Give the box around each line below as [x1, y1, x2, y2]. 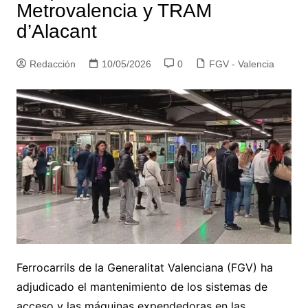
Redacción [29, 58, 76, 69]
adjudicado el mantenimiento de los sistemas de [16, 279, 267, 294]
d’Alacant [16, 20, 97, 42]
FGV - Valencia [208, 58, 274, 69]
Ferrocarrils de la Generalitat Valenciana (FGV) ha [16, 260, 273, 274]
